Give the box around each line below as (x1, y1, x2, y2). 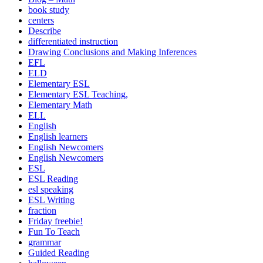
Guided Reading (28, 248, 89, 258)
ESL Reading (28, 174, 78, 184)
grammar (28, 237, 61, 248)
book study (28, 5, 69, 15)
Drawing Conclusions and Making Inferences (28, 47, 197, 58)
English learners (28, 131, 87, 142)
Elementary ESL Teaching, (28, 89, 128, 100)
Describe (28, 26, 61, 36)
